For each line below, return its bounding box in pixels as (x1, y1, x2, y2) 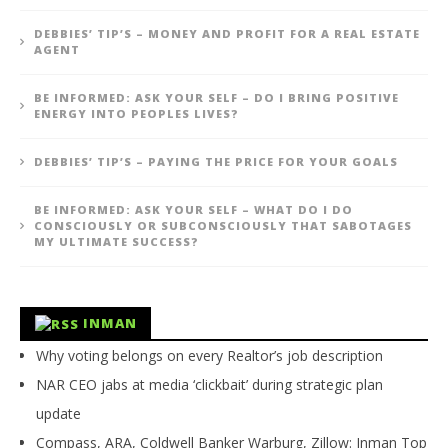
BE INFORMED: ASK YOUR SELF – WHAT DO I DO (34, 201, 353, 217)
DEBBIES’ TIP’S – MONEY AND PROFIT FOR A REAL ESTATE (34, 25, 420, 41)
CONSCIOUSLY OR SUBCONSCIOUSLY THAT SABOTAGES (34, 217, 412, 233)
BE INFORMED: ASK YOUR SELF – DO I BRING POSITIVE (34, 89, 399, 105)
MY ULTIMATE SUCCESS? (34, 233, 199, 249)
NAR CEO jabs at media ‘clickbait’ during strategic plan (36, 374, 383, 394)
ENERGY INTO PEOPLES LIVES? (34, 105, 239, 121)
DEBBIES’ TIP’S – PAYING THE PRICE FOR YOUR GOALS (34, 153, 398, 169)
